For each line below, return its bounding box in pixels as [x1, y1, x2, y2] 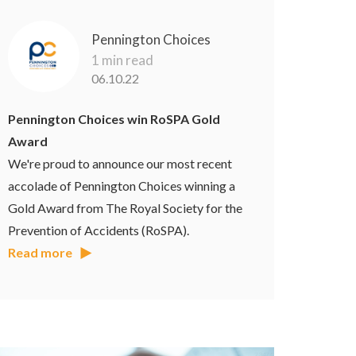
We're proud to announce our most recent [8, 156, 233, 172]
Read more [8, 245, 73, 261]
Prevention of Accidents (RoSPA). [8, 222, 190, 238]
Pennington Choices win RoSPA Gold [8, 111, 221, 127]
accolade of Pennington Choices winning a [8, 178, 236, 194]
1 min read [91, 52, 154, 69]
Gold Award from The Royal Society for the [8, 200, 243, 216]
